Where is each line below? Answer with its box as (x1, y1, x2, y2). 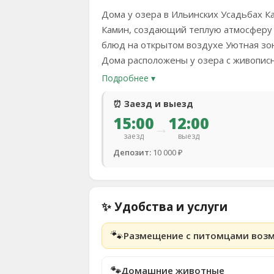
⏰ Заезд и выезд (113, 98, 193, 109)
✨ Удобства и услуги (102, 199, 228, 215)
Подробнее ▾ (102, 72, 155, 84)
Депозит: (113, 147, 151, 158)
